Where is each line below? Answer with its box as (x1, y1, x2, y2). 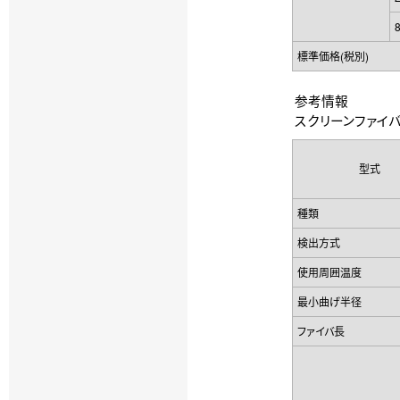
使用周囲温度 (296, 264, 362, 279)
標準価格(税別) (296, 48, 369, 63)
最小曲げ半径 (296, 294, 362, 309)
